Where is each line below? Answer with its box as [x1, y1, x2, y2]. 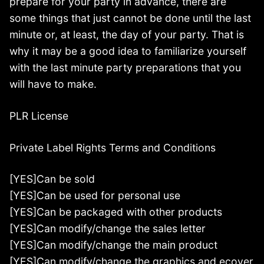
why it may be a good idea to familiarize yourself [9, 44, 246, 57]
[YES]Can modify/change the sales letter [9, 222, 206, 235]
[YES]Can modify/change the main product [9, 239, 217, 252]
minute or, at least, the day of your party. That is [9, 28, 244, 41]
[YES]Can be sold [9, 173, 95, 186]
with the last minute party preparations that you [9, 61, 241, 74]
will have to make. [9, 77, 97, 90]
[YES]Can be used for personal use [9, 189, 180, 202]
